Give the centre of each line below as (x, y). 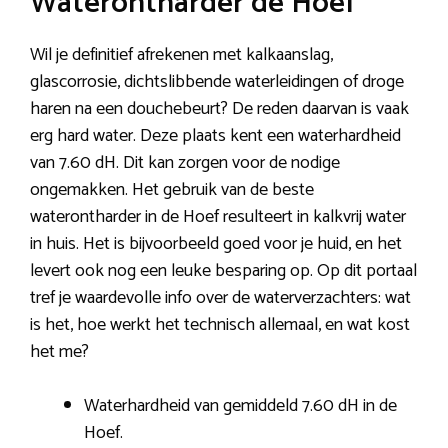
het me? (59, 351)
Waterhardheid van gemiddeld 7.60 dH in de (240, 405)
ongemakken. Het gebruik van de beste (172, 189)
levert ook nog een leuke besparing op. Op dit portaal (223, 270)
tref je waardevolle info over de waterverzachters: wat (220, 297)
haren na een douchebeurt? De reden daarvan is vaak (219, 108)
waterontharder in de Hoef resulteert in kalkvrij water (218, 216)
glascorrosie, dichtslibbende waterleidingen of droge (217, 81)
